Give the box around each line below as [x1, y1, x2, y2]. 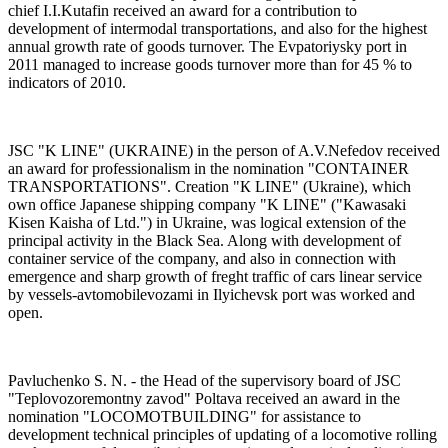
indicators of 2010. [8, 73, 126, 91]
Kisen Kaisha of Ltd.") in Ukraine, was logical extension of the [8, 213, 406, 231]
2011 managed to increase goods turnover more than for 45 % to [8, 55, 412, 73]
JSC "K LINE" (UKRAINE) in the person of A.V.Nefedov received [8, 141, 440, 159]
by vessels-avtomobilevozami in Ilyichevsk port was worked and [8, 285, 415, 303]
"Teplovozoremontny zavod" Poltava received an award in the [8, 389, 400, 407]
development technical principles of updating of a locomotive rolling [8, 425, 437, 443]
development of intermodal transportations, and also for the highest [8, 19, 427, 37]
